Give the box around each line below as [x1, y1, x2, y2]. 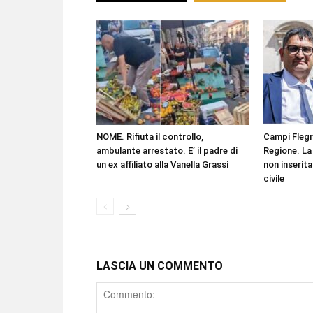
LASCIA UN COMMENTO [96, 259, 223, 272]
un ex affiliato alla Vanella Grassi [96, 159, 228, 170]
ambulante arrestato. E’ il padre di [96, 145, 238, 156]
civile [263, 173, 284, 184]
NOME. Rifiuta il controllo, [96, 131, 203, 142]
